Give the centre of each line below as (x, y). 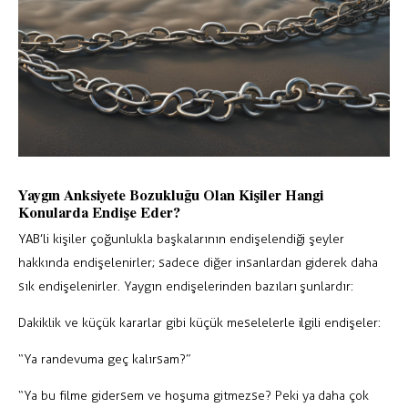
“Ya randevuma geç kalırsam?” (105, 359)
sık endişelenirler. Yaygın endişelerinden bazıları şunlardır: (186, 286)
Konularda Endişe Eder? (99, 211)
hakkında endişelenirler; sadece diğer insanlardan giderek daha (199, 262)
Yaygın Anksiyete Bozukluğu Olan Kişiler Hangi (171, 194)
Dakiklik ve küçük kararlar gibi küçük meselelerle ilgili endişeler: (200, 322)
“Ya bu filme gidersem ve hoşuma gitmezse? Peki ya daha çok (194, 395)
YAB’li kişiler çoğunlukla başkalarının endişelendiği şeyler (182, 239)
